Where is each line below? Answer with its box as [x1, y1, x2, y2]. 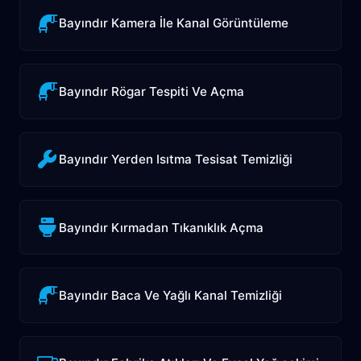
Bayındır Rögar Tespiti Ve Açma [59, 83, 245, 99]
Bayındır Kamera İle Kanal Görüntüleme [59, 15, 289, 31]
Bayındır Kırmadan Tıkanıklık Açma [59, 219, 264, 235]
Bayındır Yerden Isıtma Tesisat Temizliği [59, 151, 293, 168]
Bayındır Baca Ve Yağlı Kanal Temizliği [59, 287, 283, 303]
